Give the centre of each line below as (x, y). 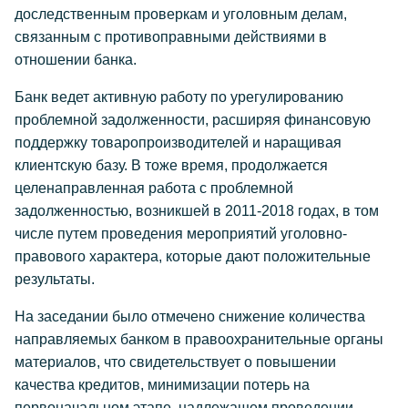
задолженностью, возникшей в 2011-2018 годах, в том (197, 211)
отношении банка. (76, 60)
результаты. (55, 279)
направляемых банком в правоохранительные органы (199, 339)
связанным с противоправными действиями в (171, 37)
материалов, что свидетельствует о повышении (175, 362)
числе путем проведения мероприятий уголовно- (181, 234)
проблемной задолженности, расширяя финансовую (193, 120)
